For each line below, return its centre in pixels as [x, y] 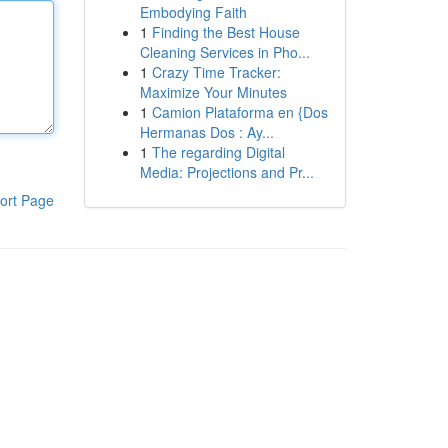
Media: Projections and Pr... [226, 172]
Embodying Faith [193, 12]
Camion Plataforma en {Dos [239, 112]
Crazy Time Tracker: [216, 72]
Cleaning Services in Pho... [224, 52]
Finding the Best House [225, 32]
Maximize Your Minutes [213, 92]
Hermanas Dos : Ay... [206, 132]
